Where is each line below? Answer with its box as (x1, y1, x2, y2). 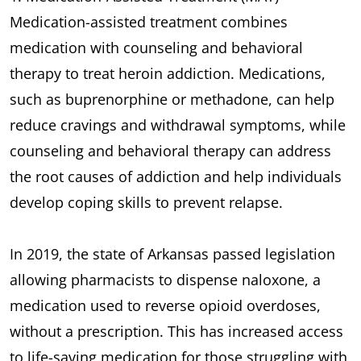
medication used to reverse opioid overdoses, (10, 295, 321, 315)
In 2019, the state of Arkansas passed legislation (10, 243, 335, 263)
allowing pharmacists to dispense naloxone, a (10, 269, 321, 289)
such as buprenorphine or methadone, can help (10, 89, 334, 109)
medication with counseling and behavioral (10, 37, 303, 57)
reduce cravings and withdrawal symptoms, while (10, 114, 346, 135)
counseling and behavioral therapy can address (10, 140, 331, 160)
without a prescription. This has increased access (10, 321, 343, 341)
